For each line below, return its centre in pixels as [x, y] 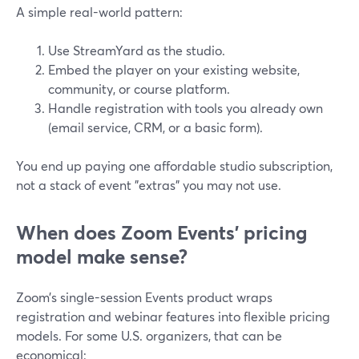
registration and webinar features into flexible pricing [173, 316]
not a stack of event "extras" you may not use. [149, 185]
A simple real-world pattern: [99, 12]
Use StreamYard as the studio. [137, 50]
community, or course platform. [139, 89]
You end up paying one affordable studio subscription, [174, 165]
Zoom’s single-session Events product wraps [144, 297]
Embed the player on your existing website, [174, 69]
